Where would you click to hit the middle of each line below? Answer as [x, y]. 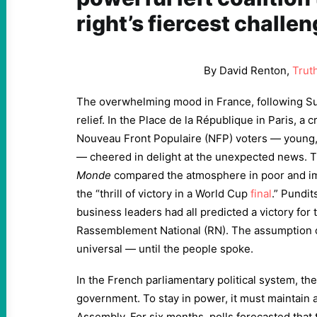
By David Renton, [248, 70]
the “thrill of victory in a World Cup [163, 194]
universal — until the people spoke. [165, 249]
